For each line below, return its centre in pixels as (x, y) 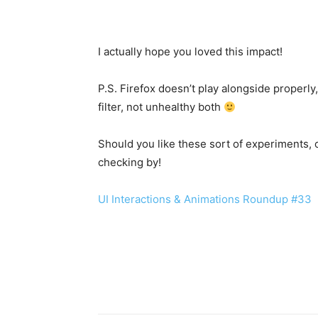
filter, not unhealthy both (161, 107)
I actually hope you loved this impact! (190, 52)
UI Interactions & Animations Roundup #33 (205, 199)
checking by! (130, 163)
